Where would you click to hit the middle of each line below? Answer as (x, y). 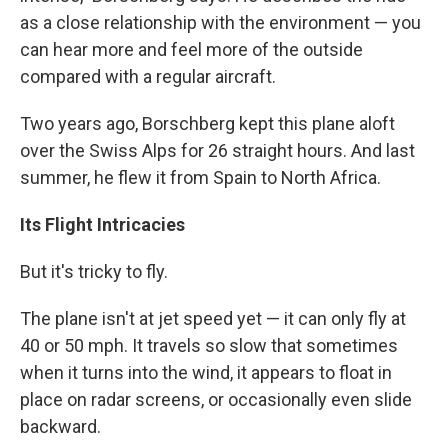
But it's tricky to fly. (94, 271)
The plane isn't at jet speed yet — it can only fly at (213, 318)
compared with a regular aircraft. (148, 76)
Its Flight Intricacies (102, 224)
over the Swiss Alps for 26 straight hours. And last (217, 150)
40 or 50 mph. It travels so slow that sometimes (209, 345)
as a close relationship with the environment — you (220, 22)
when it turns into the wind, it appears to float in (206, 372)
